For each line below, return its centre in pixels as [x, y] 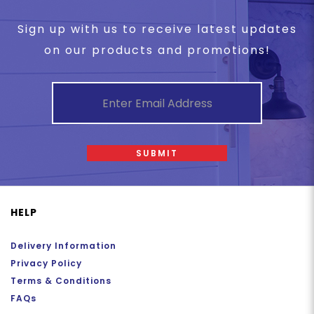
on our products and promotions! [157, 50]
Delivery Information [63, 246]
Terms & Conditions [61, 281]
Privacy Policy [46, 263]
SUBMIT [157, 153]
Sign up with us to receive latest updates [157, 29]
